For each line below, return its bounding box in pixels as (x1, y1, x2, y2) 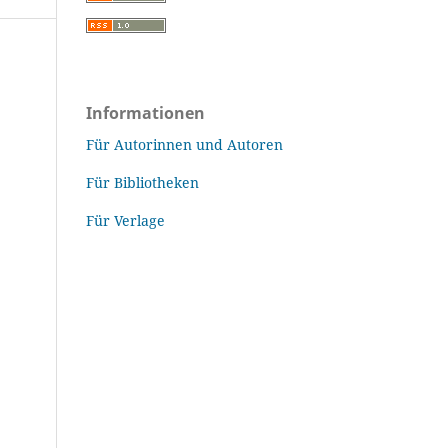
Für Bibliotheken (86, 172, 199, 192)
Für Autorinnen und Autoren (86, 134, 283, 154)
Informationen (86, 101, 205, 124)
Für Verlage (86, 210, 165, 230)
